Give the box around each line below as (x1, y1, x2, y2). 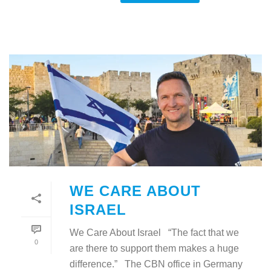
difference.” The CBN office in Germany (70, 258, 243, 269)
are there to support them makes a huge (70, 243, 239, 253)
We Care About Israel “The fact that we (70, 227, 239, 238)
